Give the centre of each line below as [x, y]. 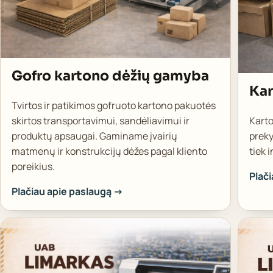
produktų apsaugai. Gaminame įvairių [94, 136]
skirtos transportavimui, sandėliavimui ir [100, 120]
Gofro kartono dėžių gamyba [110, 76]
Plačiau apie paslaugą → [67, 191]
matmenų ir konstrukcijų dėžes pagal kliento [109, 151]
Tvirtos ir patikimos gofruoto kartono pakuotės [113, 105]
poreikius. [33, 166]
